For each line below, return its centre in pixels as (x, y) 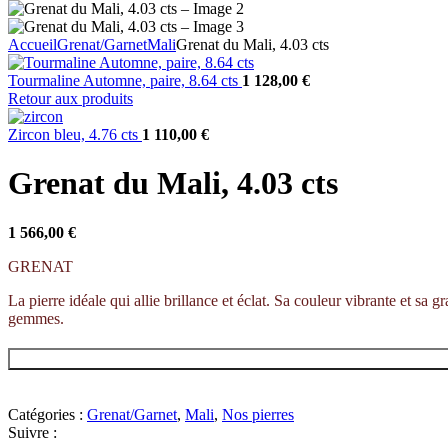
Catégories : (45, 414)
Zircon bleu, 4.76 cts (75, 134)
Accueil (32, 44)
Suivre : (32, 432)
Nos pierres (258, 414)
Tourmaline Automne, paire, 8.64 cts (125, 80)
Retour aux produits (70, 98)
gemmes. (36, 318)
